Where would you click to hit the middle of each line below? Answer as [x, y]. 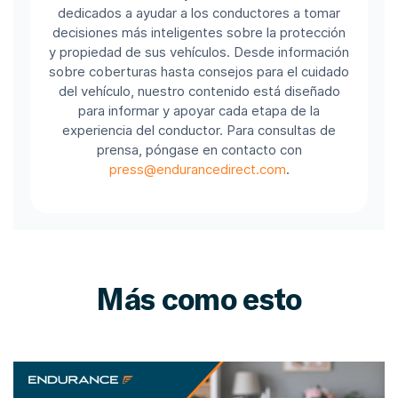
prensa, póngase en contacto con [199, 150]
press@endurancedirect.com [197, 170]
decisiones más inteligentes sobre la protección [199, 33]
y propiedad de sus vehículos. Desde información [199, 52]
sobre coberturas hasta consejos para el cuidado [199, 72]
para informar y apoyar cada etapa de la [199, 111]
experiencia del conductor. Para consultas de [199, 131]
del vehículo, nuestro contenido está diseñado [199, 92]
